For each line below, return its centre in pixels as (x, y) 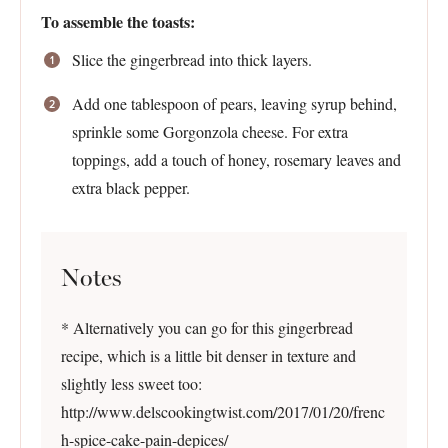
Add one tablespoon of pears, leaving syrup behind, (234, 104)
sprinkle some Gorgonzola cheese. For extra (209, 132)
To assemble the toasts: (118, 22)
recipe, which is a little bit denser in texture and (208, 356)
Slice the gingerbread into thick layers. (191, 60)
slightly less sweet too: (131, 384)
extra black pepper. (130, 188)
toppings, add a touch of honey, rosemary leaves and (236, 160)
